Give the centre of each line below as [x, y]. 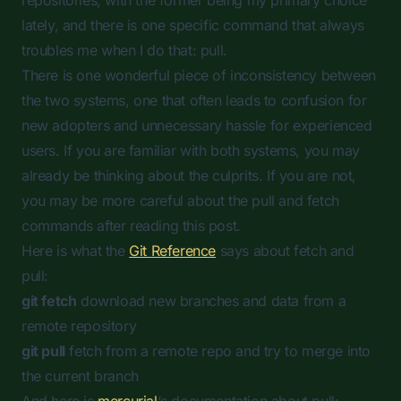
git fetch [49, 301]
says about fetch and [285, 251]
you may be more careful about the [137, 200]
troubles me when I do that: [111, 50]
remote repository [79, 326]
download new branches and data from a [211, 301]
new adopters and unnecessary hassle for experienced [197, 125]
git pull [43, 351]
